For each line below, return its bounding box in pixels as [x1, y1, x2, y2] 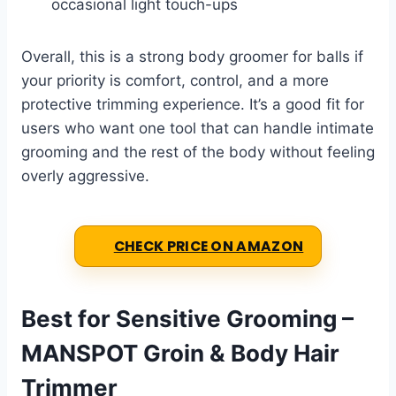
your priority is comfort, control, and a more [21, 72, 329, 90]
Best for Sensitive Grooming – [21, 305, 354, 333]
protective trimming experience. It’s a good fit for [21, 95, 364, 114]
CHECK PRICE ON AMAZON [113, 237, 304, 256]
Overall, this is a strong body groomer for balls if [21, 48, 363, 66]
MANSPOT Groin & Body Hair [21, 339, 339, 368]
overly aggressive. [21, 167, 149, 186]
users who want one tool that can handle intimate [21, 119, 374, 138]
